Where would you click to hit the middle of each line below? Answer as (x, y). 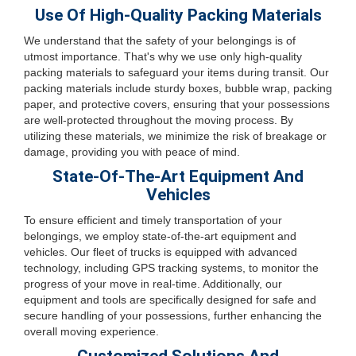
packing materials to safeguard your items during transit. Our (176, 72)
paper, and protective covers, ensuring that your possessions (177, 104)
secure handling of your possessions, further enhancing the (173, 315)
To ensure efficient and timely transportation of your (153, 220)
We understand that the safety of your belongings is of (160, 41)
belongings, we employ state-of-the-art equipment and (160, 236)
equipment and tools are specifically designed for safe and (170, 300)
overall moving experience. (91, 331)
